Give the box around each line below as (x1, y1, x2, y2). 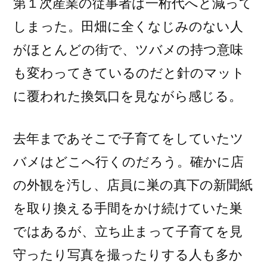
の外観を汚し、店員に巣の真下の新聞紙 (13, 177, 253, 193)
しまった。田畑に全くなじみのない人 (13, 18, 243, 34)
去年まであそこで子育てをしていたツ (13, 131, 244, 146)
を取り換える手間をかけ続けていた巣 (13, 200, 243, 216)
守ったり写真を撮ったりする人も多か (13, 247, 243, 262)
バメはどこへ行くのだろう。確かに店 (13, 154, 244, 169)
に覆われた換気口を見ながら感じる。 (13, 88, 242, 104)
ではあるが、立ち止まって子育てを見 (13, 223, 243, 239)
